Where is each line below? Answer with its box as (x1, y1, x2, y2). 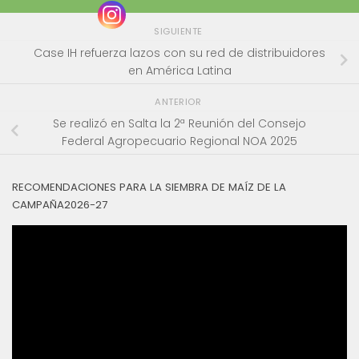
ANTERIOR (155, 95, 204, 108)
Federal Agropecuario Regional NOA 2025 (62, 133, 297, 150)
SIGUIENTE (154, 24, 205, 38)
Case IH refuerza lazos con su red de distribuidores (34, 45, 325, 62)
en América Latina (127, 63, 232, 79)
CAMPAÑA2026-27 (12, 196, 107, 212)
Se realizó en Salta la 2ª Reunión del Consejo (53, 115, 306, 132)
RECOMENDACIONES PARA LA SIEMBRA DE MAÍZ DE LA (12, 179, 286, 195)
